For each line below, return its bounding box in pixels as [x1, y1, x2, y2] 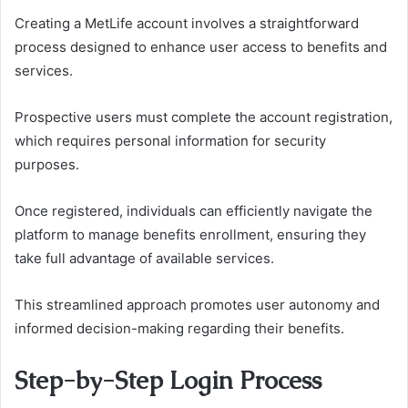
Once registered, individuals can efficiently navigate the [15, 202, 372, 220]
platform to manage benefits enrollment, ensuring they [15, 226, 366, 244]
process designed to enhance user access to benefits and [15, 38, 387, 56]
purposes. [15, 156, 79, 174]
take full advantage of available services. [15, 250, 274, 268]
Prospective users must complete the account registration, [15, 108, 393, 127]
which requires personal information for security [15, 132, 326, 150]
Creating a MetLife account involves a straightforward [15, 15, 359, 33]
